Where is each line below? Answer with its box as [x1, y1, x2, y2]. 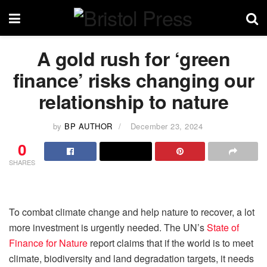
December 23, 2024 [130, 120, 203, 132]
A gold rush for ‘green [37, 45, 230, 72]
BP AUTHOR [64, 120, 113, 132]
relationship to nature [39, 88, 228, 115]
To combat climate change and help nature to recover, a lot [9, 204, 254, 219]
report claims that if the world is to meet [88, 235, 253, 250]
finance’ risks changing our [13, 66, 254, 94]
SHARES [9, 157, 35, 167]
